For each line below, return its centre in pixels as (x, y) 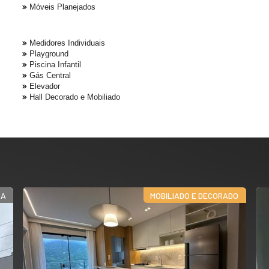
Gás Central (50, 75)
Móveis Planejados (62, 7)
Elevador (45, 86)
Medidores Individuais (67, 43)
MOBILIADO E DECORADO (195, 195)
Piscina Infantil (55, 65)
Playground (49, 54)
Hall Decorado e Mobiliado (75, 97)
